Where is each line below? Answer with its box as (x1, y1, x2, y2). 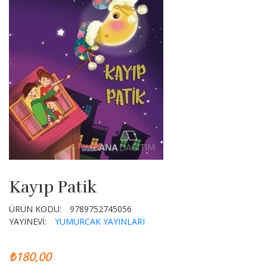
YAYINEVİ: (9, 216, 46, 227)
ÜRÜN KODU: (9, 203, 61, 215)
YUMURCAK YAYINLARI (55, 216, 145, 227)
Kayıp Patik (9, 177, 97, 197)
